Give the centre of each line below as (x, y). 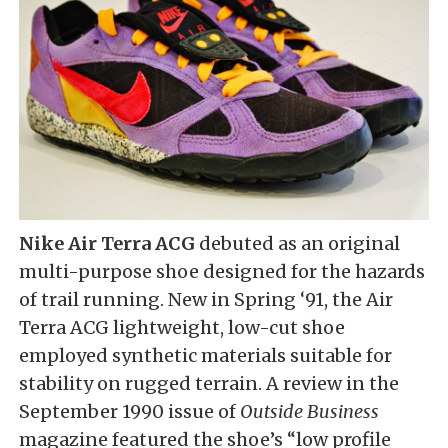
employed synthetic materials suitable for (205, 356)
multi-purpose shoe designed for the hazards (222, 272)
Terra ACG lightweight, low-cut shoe (182, 328)
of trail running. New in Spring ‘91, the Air (206, 300)
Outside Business (309, 412)
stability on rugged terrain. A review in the (209, 384)
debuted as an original (299, 244)
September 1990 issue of (129, 412)
